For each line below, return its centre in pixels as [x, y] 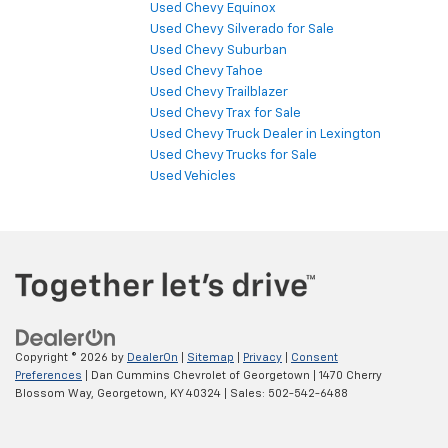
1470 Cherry [349, 376]
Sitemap [210, 358]
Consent [314, 358]
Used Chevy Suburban [218, 50]
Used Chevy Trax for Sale [225, 113]
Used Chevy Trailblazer [219, 92]
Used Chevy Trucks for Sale [233, 155]
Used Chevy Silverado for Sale [242, 29]
